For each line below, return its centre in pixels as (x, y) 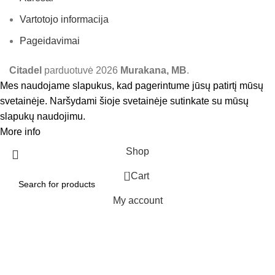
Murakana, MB (153, 70)
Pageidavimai (50, 41)
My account (137, 200)
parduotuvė (69, 70)
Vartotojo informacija (64, 19)
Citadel (25, 70)
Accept (63, 132)
